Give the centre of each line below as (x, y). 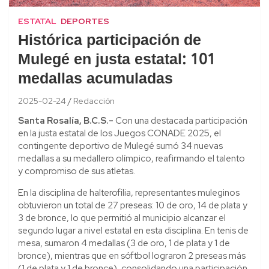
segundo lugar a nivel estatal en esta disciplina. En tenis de (133, 230)
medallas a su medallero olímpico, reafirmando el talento (131, 158)
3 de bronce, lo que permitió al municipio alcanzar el (122, 218)
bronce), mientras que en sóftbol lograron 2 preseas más (132, 255)
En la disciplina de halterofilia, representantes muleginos (129, 192)
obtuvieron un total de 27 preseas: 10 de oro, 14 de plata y (133, 205)
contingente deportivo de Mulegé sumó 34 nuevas (120, 146)
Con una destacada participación (181, 120)
